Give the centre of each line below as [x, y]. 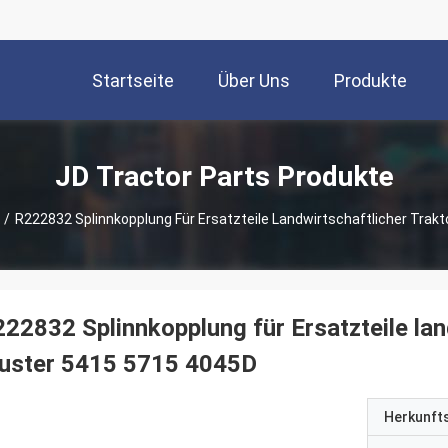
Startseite [133, 81]
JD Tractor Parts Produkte [224, 176]
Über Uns [254, 81]
